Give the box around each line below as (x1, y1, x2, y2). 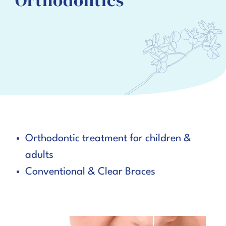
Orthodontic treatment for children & (25, 134, 191, 144)
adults (25, 150, 53, 160)
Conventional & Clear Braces (25, 167, 155, 177)
